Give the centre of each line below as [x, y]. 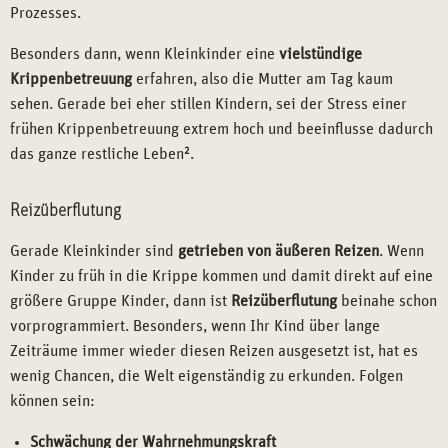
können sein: [52, 401]
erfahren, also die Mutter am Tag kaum [262, 79]
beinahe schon [387, 301]
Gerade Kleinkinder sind [94, 251]
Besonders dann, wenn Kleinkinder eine [144, 54]
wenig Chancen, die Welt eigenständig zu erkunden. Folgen [206, 376]
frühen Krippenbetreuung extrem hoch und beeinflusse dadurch [221, 129]
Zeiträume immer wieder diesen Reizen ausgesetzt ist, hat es [214, 351]
